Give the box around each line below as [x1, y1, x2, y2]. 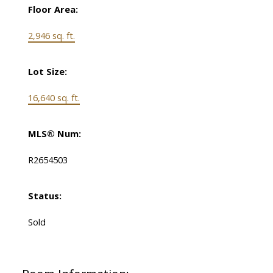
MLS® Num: [27, 127, 81, 140]
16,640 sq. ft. [27, 91, 80, 104]
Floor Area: [27, 3, 78, 16]
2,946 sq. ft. [27, 29, 75, 42]
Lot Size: [27, 65, 67, 78]
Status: [27, 190, 62, 202]
